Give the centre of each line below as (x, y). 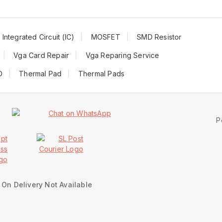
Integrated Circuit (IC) (38, 37)
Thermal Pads (101, 74)
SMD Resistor (159, 37)
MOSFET (106, 37)
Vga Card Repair (41, 55)
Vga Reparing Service (122, 55)
